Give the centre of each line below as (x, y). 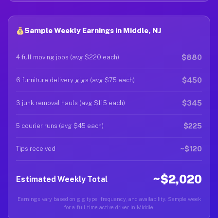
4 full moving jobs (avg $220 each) (68, 57)
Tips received (36, 149)
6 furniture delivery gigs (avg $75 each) (75, 80)
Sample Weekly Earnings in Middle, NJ (93, 30)
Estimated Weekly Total (62, 179)
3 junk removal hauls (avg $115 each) (71, 103)
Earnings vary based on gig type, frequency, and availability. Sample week (109, 199)
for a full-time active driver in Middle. (109, 207)
